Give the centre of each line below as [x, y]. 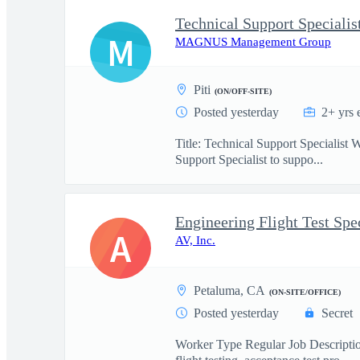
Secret [337, 313]
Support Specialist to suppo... [249, 160]
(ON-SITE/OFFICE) [305, 292]
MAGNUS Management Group [253, 42]
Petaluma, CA [229, 290]
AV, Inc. [195, 240]
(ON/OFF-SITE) [243, 91]
